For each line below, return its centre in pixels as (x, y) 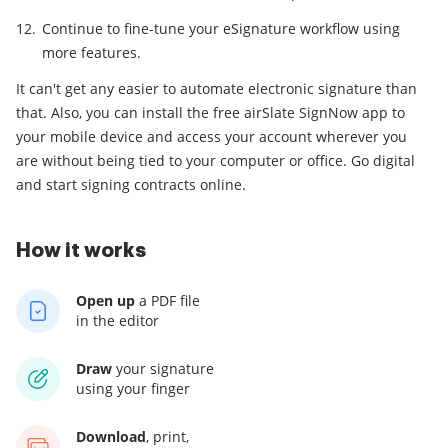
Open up (105, 300)
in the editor (117, 320)
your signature (163, 368)
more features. (91, 52)
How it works (81, 250)
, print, (167, 436)
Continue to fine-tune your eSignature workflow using (221, 28)
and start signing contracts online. (131, 184)
